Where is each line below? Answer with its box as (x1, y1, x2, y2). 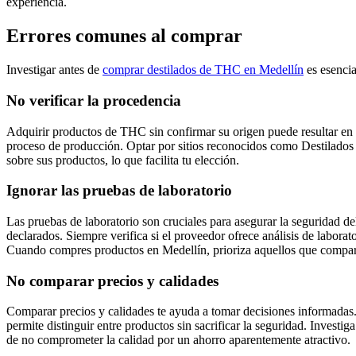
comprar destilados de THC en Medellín (103, 63, 304, 77)
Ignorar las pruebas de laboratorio (6, 182, 232, 199)
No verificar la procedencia (6, 91, 181, 109)
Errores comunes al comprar (6, 25, 242, 47)
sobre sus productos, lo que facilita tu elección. (6, 153, 239, 167)
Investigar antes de (6, 63, 103, 77)
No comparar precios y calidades (6, 272, 219, 289)
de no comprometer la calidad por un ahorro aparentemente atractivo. (6, 333, 350, 347)
